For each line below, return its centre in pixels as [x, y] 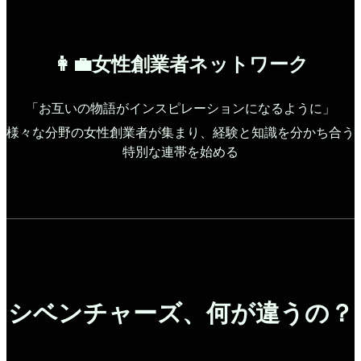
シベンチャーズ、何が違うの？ [180, 313]
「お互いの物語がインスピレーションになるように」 [180, 108]
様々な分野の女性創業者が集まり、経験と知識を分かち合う [180, 132]
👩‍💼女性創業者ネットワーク [180, 64]
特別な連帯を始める [180, 151]
